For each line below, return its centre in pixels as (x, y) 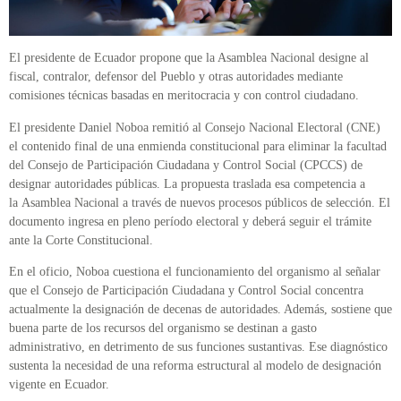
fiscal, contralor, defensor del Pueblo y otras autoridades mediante (176, 77)
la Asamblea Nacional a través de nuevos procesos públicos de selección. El (200, 202)
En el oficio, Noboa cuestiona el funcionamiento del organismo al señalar (195, 271)
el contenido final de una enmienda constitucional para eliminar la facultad (198, 146)
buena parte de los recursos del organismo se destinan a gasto (163, 328)
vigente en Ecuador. (61, 384)
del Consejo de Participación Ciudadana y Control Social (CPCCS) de (186, 165)
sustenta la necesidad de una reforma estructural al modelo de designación (195, 365)
